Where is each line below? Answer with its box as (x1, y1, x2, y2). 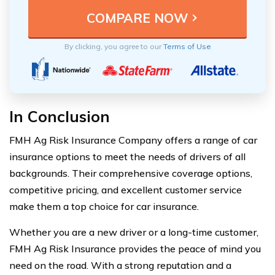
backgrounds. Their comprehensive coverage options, (9, 167, 252, 180)
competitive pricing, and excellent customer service (9, 184, 242, 196)
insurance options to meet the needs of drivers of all (9, 150, 246, 163)
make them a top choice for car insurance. (9, 200, 199, 213)
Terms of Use (163, 42, 211, 52)
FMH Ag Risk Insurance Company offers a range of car (9, 134, 257, 147)
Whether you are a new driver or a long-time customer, (9, 226, 258, 239)
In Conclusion (9, 107, 110, 126)
